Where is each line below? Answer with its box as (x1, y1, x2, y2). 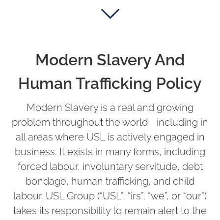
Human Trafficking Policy (18, 74, 202, 92)
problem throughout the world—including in (12, 116, 208, 128)
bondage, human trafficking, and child (26, 175, 194, 187)
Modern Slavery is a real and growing (27, 101, 193, 113)
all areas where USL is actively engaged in (15, 131, 205, 143)
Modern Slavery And (35, 50, 185, 69)
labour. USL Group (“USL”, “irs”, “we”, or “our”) (13, 190, 207, 202)
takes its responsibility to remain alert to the (13, 204, 207, 217)
